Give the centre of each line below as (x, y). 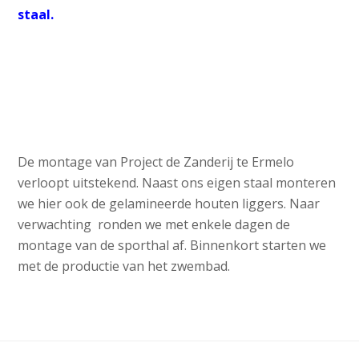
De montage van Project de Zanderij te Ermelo (156, 162)
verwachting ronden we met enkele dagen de (154, 225)
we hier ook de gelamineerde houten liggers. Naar (169, 204)
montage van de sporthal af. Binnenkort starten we (172, 246)
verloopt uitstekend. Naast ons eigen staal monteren (177, 183)
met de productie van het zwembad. (124, 266)
